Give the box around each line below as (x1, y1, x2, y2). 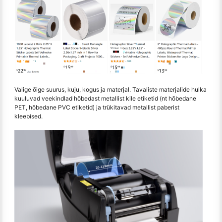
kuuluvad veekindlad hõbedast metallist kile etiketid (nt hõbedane (14, 94, 196, 102)
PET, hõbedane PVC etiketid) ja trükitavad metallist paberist (14, 103, 179, 111)
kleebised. (14, 112, 43, 120)
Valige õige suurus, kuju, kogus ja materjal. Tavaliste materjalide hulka (14, 85, 207, 93)
